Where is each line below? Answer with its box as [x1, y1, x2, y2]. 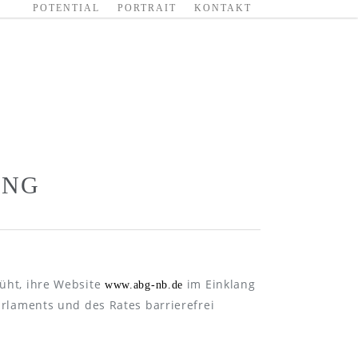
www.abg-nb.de [104, 279, 184, 292]
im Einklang [183, 276, 256, 292]
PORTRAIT [117, 2, 177, 14]
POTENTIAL [33, 2, 100, 14]
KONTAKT [194, 2, 252, 14]
